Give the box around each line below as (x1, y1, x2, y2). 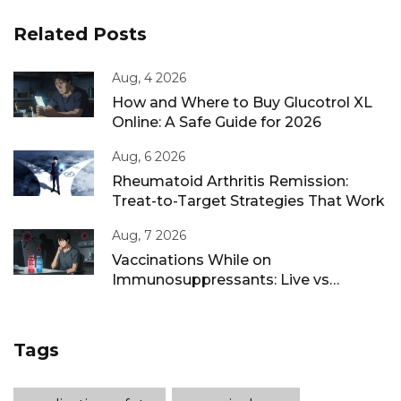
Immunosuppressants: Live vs (112, 271, 329, 289)
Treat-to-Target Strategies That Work (112, 192, 386, 210)
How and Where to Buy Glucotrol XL (112, 94, 372, 112)
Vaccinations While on (112, 252, 271, 269)
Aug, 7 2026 (112, 227, 186, 244)
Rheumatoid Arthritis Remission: (112, 173, 348, 191)
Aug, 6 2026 (112, 149, 185, 166)
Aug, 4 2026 (112, 70, 186, 87)
